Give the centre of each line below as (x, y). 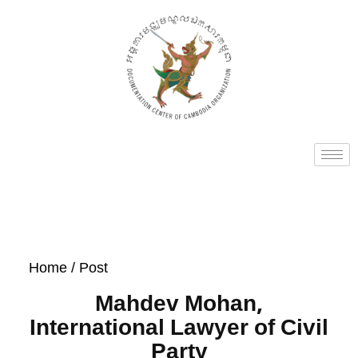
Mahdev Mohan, (179, 302)
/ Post (87, 268)
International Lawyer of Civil (179, 326)
